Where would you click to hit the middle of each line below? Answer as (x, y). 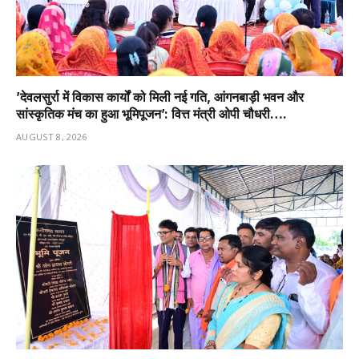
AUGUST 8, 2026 (52, 137)
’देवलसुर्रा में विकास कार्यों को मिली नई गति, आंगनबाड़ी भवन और (160, 97)
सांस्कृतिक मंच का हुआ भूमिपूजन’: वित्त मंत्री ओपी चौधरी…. (151, 114)
